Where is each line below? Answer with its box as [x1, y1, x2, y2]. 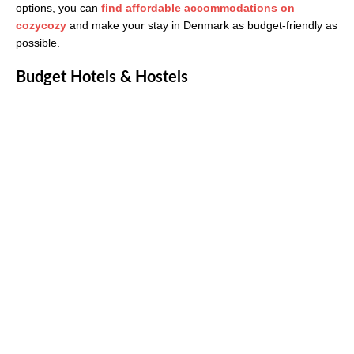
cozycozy [16, 19, 66, 32]
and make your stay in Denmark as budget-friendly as [66, 19, 337, 32]
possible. [16, 36, 60, 50]
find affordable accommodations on [101, 2, 295, 15]
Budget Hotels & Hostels [16, 70, 188, 86]
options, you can [16, 2, 101, 15]
